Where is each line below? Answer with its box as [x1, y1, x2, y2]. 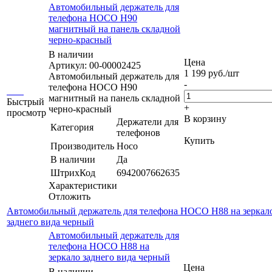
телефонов [117, 127, 160, 138]
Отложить [49, 191, 90, 202]
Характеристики [49, 180, 117, 191]
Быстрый [7, 96, 44, 107]
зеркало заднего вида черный [49, 251, 170, 262]
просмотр [7, 107, 46, 118]
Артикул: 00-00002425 [49, 59, 141, 70]
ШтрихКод [50, 167, 95, 178]
